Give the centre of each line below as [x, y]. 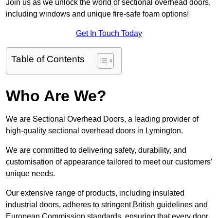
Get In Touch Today [109, 34]
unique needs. [30, 174]
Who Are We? [56, 96]
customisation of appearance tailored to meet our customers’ [109, 162]
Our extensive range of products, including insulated [95, 193]
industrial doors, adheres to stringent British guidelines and [107, 205]
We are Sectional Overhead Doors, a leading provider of [102, 119]
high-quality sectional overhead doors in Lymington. [95, 131]
